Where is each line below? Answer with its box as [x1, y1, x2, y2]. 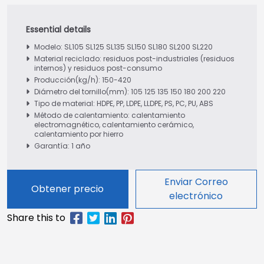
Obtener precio [31, 182, 104, 196]
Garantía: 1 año [34, 141, 90, 151]
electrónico [169, 189, 223, 203]
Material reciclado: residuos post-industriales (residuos [34, 54, 235, 64]
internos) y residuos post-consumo [34, 63, 162, 73]
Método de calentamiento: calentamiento [34, 110, 185, 120]
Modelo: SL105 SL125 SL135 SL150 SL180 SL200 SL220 [34, 42, 213, 52]
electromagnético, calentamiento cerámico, [34, 120, 194, 130]
